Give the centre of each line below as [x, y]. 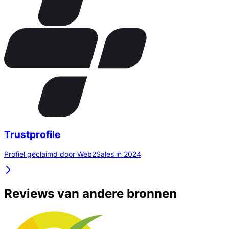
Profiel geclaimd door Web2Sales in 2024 [73, 154]
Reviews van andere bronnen [90, 194]
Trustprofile [32, 134]
